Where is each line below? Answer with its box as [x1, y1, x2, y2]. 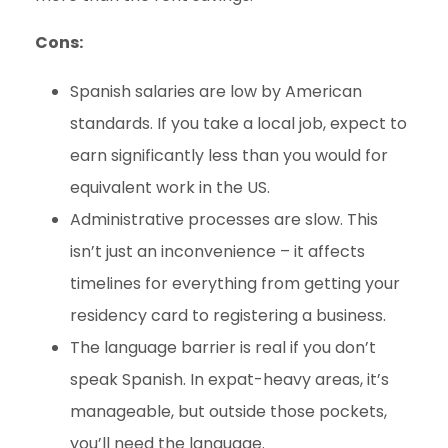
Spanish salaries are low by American [70, 80, 362, 104]
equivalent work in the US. [70, 176, 270, 200]
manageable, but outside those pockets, [70, 400, 387, 424]
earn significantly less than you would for [70, 144, 388, 168]
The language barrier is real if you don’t [70, 336, 376, 360]
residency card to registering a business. [70, 304, 386, 328]
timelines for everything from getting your [70, 272, 400, 296]
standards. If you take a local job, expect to [70, 112, 407, 136]
